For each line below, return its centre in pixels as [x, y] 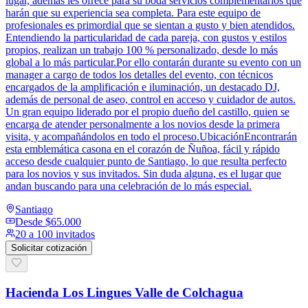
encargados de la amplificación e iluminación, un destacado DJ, [143, 87]
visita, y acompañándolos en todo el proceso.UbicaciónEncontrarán [151, 136]
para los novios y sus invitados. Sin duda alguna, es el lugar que [143, 174]
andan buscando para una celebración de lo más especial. [129, 186]
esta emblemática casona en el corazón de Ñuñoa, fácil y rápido [143, 149]
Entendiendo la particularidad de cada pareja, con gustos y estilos [146, 37]
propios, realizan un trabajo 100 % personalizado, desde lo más [142, 50]
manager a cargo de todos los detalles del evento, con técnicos [139, 75]
